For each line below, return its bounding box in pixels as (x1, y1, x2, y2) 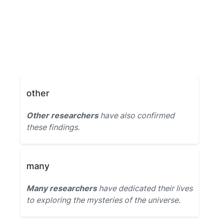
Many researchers (26, 183, 97, 193)
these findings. (26, 122, 80, 132)
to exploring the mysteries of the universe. (26, 195, 180, 205)
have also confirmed (98, 110, 175, 120)
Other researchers (26, 110, 98, 120)
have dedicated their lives (97, 183, 193, 193)
